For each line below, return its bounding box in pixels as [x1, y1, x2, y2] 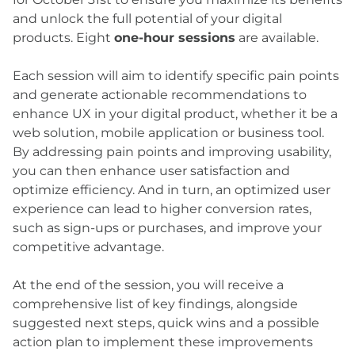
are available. [235, 30, 319, 45]
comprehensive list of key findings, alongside [13, 296, 298, 311]
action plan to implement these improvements [13, 334, 313, 349]
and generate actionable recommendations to [13, 87, 307, 102]
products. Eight [13, 30, 114, 45]
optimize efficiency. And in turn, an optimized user [13, 182, 330, 197]
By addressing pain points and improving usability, [13, 144, 331, 159]
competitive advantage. [13, 239, 164, 254]
